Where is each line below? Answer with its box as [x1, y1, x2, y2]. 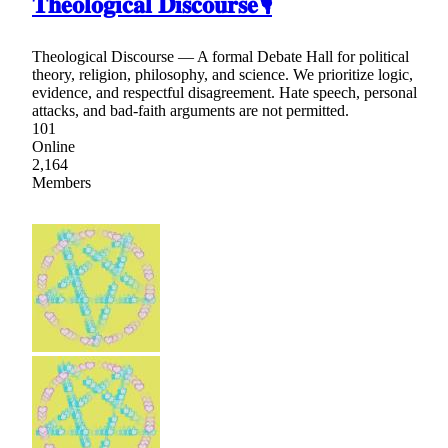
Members [32, 174, 91, 192]
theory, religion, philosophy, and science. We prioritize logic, [32, 66, 413, 84]
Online [32, 138, 75, 156]
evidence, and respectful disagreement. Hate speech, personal [32, 84, 417, 102]
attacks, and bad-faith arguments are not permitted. [32, 102, 349, 120]
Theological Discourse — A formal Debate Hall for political [32, 48, 409, 66]
